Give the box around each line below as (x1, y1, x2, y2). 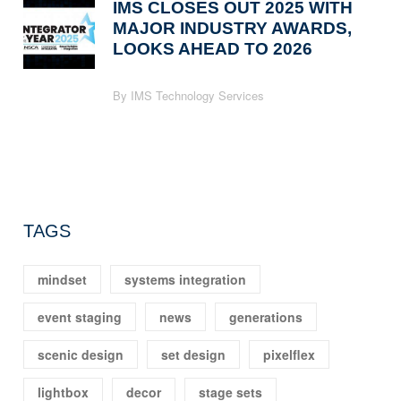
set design (161, 346, 226, 364)
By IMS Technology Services (113, 87, 265, 105)
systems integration (124, 270, 247, 289)
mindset (38, 270, 88, 289)
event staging (38, 308, 123, 327)
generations (229, 308, 303, 327)
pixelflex (263, 346, 316, 364)
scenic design (38, 346, 124, 364)
